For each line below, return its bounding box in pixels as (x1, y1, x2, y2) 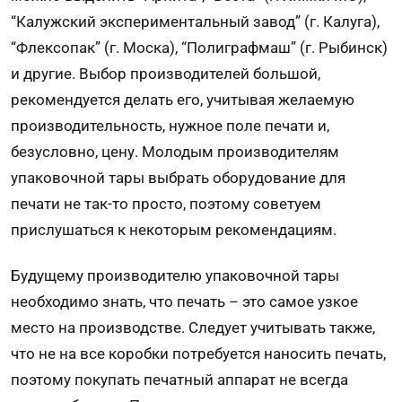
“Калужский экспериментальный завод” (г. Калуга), (11, 13, 380, 31)
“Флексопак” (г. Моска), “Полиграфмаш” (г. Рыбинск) (11, 39, 388, 57)
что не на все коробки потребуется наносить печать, (11, 344, 386, 363)
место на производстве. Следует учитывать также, (11, 318, 375, 336)
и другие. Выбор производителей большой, (11, 65, 320, 83)
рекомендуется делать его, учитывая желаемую (11, 91, 354, 109)
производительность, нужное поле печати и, (11, 117, 329, 135)
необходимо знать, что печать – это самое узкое (11, 292, 358, 310)
